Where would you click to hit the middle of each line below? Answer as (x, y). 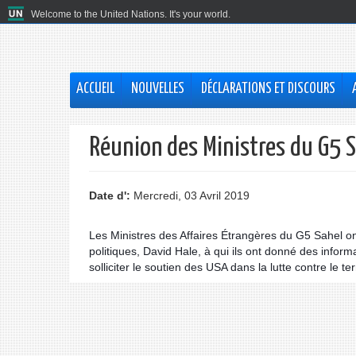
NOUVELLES (158, 89)
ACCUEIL (95, 89)
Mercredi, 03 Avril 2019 (192, 195)
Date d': (111, 195)
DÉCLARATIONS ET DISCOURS (268, 89)
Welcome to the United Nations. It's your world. (131, 14)
